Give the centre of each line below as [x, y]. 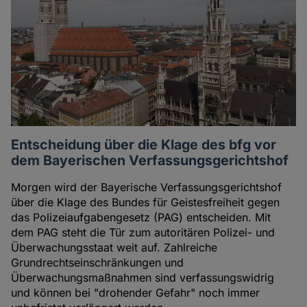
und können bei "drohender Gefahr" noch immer [136, 293]
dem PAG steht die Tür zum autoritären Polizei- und [143, 233]
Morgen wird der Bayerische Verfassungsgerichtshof [147, 187]
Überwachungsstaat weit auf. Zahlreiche [114, 248]
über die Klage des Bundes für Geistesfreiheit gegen [146, 202]
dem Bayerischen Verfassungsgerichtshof [150, 161]
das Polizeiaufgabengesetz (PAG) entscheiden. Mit [141, 218]
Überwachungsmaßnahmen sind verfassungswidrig [143, 278]
